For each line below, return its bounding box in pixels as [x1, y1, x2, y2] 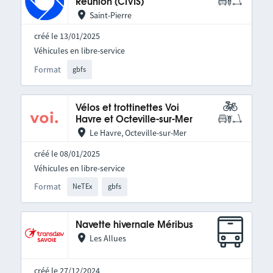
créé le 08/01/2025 [34, 147, 100, 159]
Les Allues [89, 233, 126, 244]
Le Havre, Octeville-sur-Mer [89, 127, 186, 138]
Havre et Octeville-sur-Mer [75, 115, 193, 124]
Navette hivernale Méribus [75, 221, 193, 230]
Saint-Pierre [89, 10, 132, 21]
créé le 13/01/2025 [34, 30, 100, 42]
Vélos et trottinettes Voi [75, 103, 179, 113]
